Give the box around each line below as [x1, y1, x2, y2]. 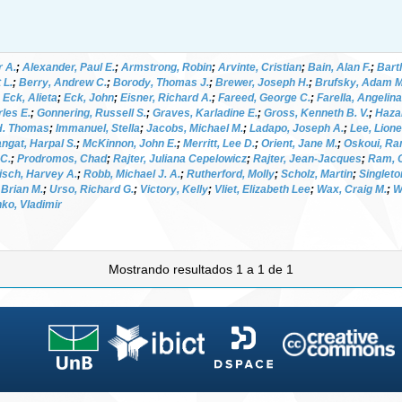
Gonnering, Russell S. [37, 106, 146, 119]
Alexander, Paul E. [22, 60, 115, 74]
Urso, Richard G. [49, 182, 134, 196]
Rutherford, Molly [187, 167, 275, 180]
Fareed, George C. [218, 91, 310, 104]
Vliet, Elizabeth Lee [214, 182, 310, 196]
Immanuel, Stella [56, 121, 140, 135]
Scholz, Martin [281, 167, 353, 180]
